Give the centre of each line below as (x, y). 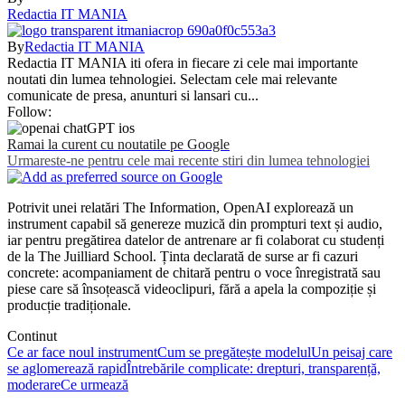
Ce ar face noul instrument (82, 352)
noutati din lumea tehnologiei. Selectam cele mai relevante (172, 79)
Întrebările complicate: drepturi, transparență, (254, 368)
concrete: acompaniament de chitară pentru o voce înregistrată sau (194, 272)
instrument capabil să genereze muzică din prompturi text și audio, (195, 223)
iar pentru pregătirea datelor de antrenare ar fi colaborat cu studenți (196, 240)
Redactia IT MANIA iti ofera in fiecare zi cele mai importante (183, 62)
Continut (32, 335)
